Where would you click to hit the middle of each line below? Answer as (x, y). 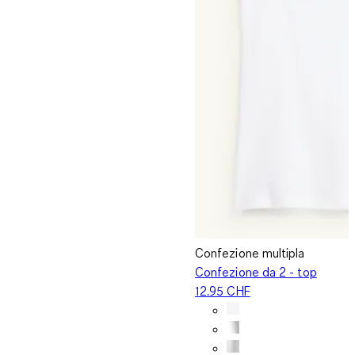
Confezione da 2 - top (256, 271)
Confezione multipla (250, 252)
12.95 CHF (223, 290)
